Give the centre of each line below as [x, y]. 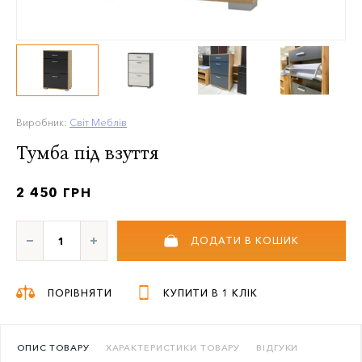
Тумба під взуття [88, 152]
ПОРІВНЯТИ [80, 293]
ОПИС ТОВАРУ [53, 348]
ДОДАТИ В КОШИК [245, 241]
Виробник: [43, 122]
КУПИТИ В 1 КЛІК [210, 293]
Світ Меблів [98, 122]
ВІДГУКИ [278, 348]
